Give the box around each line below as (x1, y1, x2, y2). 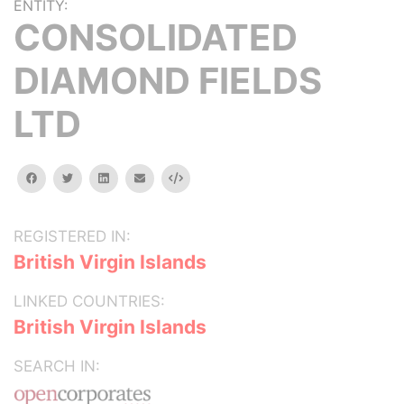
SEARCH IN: (14, 357, 100, 375)
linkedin (107, 170, 149, 184)
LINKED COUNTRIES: (14, 292, 165, 310)
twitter (72, 170, 109, 184)
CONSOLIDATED (14, 15, 298, 60)
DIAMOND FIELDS (14, 59, 322, 103)
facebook (36, 170, 88, 184)
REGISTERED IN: (14, 227, 131, 245)
